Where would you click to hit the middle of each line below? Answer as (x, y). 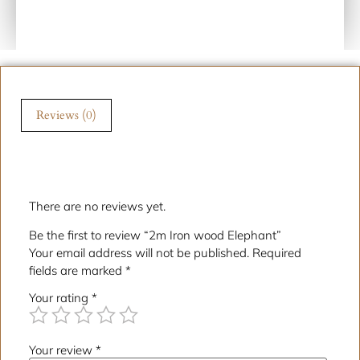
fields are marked (77, 271)
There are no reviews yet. (97, 206)
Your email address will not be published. (139, 253)
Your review (62, 350)
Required (277, 253)
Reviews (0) (66, 115)
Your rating (60, 298)
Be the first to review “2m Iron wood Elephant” (155, 235)
